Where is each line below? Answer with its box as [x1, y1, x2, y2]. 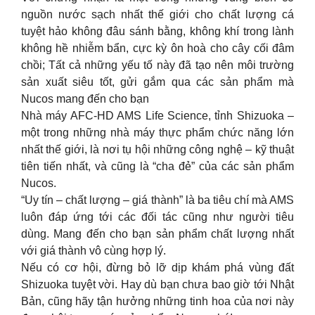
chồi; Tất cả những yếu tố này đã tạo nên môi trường [21, 58, 294, 71]
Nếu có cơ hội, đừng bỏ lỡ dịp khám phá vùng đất [21, 261, 294, 274]
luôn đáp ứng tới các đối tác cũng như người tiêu [21, 210, 294, 223]
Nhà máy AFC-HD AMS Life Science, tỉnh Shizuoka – [21, 109, 294, 122]
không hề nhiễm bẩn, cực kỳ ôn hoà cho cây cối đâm [21, 41, 294, 54]
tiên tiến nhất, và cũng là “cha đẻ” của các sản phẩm [21, 160, 294, 172]
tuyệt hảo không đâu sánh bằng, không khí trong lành [21, 25, 294, 37]
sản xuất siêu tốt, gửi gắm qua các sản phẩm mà [21, 75, 294, 88]
